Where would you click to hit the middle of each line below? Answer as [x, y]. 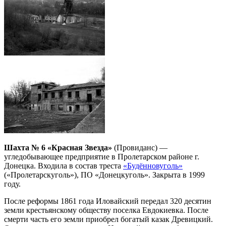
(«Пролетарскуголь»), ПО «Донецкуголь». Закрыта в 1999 [104, 175]
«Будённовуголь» [153, 165]
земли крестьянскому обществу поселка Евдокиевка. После [106, 210]
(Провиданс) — [140, 147]
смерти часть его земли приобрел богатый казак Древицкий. [108, 219]
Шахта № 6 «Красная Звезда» [58, 147]
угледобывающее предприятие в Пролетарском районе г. [102, 156]
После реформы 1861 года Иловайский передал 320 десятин [108, 201]
